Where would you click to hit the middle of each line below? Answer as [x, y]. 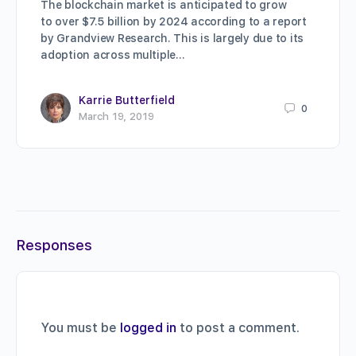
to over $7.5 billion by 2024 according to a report [174, 22]
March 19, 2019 [116, 117]
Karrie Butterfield [127, 101]
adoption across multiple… [113, 55]
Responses [54, 246]
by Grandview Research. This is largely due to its [172, 39]
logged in [148, 328]
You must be [80, 328]
